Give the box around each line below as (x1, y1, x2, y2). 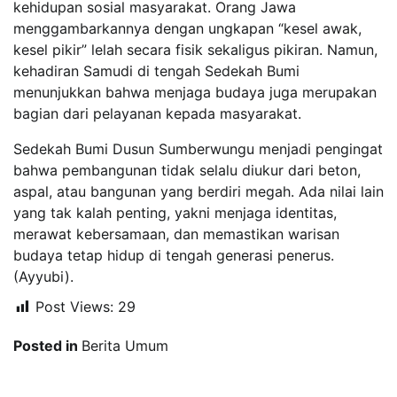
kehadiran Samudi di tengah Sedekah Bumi (13, 61, 300, 80)
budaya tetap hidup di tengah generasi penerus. (13, 245, 334, 264)
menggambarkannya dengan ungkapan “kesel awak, (13, 19, 362, 37)
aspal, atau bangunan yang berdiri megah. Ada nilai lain (13, 182, 384, 200)
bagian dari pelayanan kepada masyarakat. (13, 104, 301, 122)
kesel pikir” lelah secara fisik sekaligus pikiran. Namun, (13, 40, 378, 58)
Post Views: (35, 297, 113, 315)
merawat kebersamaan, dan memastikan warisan (13, 224, 339, 243)
